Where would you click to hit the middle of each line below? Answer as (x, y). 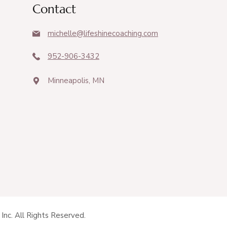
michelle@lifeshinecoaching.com (103, 33)
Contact (54, 9)
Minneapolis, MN (76, 80)
